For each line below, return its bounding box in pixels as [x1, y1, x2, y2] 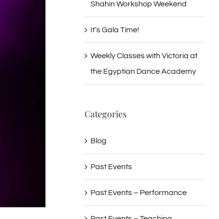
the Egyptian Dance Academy [90, 67, 197, 75]
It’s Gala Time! [90, 25, 140, 34]
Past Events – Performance [90, 188, 187, 197]
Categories [85, 108, 127, 120]
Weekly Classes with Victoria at [90, 51, 198, 60]
